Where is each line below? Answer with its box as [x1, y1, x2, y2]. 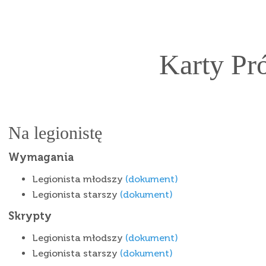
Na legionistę [8, 123, 102, 142]
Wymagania [8, 151, 74, 164]
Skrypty [8, 210, 52, 223]
